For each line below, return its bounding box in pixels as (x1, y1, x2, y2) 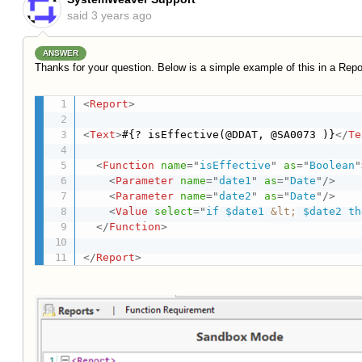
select (154, 204, 194, 217)
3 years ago (91, 8, 152, 22)
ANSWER (43, 48, 78, 58)
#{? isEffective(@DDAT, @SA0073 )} (122, 128, 336, 141)
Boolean (309, 158, 356, 171)
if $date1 (206, 204, 271, 217)
